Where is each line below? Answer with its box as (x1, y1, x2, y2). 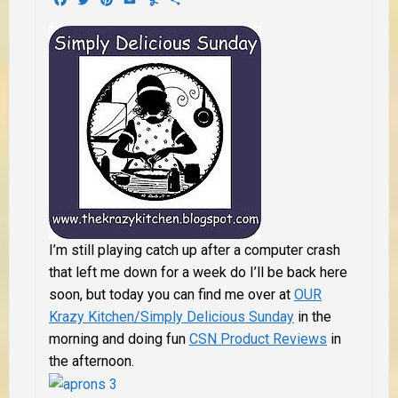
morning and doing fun (49, 330, 189, 347)
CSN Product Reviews (189, 330, 327, 347)
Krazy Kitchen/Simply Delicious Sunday (49, 307, 294, 325)
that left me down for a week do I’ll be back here (49, 263, 347, 281)
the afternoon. (49, 352, 134, 370)
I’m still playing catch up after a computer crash (49, 241, 340, 259)
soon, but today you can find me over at (49, 285, 294, 303)
